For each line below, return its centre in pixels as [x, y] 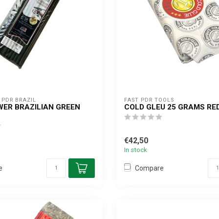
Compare [149, 168]
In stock [136, 150]
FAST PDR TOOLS [149, 100]
